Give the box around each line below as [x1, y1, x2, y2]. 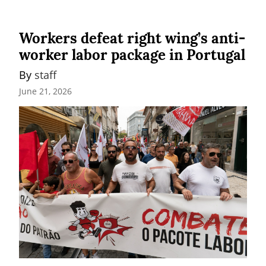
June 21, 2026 [19, 85, 72, 97]
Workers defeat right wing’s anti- [19, 29, 245, 48]
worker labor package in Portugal [19, 46, 245, 65]
